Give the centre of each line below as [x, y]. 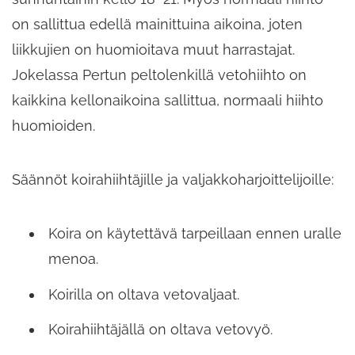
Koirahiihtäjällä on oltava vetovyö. [160, 330]
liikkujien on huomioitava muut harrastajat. [153, 49]
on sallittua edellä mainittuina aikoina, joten [157, 24]
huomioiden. [53, 125]
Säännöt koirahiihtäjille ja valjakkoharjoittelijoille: [173, 179]
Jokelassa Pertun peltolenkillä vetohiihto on [159, 74]
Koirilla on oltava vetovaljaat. [144, 294]
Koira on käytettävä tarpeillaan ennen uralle [195, 233]
